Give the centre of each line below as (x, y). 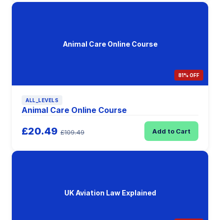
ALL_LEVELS (42, 100)
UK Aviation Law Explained (110, 192)
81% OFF (189, 75)
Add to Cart (171, 131)
